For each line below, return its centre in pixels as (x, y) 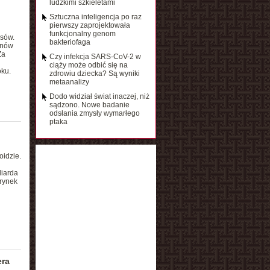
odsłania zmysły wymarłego (94, 113)
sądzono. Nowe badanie (89, 105)
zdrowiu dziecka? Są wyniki (94, 74)
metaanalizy (69, 82)
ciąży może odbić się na (88, 65)
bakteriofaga (70, 42)
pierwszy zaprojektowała (89, 25)
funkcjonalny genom (82, 34)
